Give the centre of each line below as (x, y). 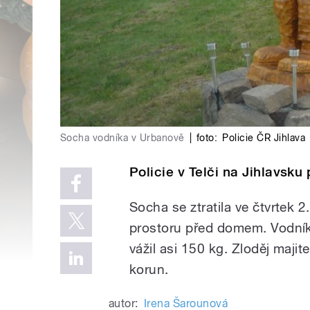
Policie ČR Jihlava (264, 137)
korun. (149, 269)
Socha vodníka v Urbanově (122, 137)
